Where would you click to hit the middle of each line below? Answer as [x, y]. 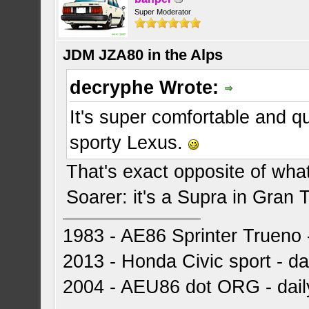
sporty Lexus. [129, 143]
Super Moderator [163, 12]
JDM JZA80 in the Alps [143, 55]
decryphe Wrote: [147, 88]
